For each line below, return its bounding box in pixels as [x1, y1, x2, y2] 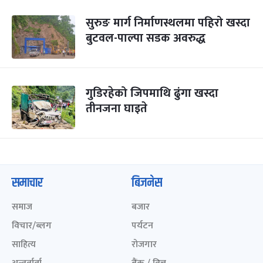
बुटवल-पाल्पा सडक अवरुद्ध [86, 28, 205, 48]
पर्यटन [131, 218, 153, 234]
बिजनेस [131, 173, 162, 193]
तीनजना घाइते [86, 99, 147, 119]
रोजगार [131, 237, 157, 252]
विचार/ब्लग [12, 218, 52, 234]
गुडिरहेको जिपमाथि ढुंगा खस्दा [86, 83, 218, 103]
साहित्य [12, 237, 36, 252]
